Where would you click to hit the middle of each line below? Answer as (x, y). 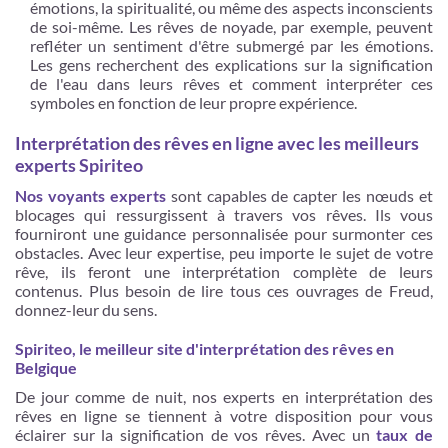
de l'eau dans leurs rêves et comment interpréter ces (231, 83)
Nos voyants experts (90, 195)
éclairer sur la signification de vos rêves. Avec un (196, 434)
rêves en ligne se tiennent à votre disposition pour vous (224, 415)
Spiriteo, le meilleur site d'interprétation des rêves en (204, 348)
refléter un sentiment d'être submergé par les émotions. (231, 45)
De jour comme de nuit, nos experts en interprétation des (224, 396)
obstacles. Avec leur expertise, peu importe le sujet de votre (224, 252)
